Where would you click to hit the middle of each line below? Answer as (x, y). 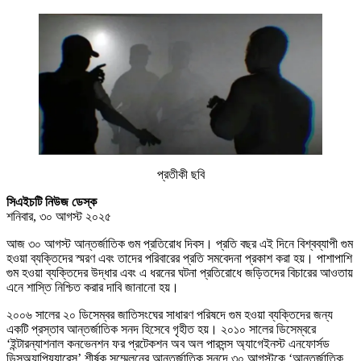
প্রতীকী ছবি (180, 174)
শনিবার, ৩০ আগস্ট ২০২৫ (59, 216)
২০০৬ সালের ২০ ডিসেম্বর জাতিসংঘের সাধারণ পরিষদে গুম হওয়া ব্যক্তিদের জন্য (170, 314)
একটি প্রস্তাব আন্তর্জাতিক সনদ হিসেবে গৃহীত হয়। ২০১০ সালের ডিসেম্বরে (161, 329)
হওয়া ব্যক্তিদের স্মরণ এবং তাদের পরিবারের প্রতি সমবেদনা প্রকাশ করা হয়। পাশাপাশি (179, 258)
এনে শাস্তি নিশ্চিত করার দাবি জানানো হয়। (93, 287)
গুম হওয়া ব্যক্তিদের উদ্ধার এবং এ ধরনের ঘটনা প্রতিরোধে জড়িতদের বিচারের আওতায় (180, 272)
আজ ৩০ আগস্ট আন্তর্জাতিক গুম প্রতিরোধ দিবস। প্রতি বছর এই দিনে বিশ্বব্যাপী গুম (180, 243)
